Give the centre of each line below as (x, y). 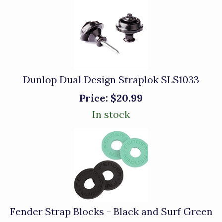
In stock (111, 114)
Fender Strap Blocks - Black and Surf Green (111, 211)
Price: (94, 98)
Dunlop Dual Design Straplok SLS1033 (111, 80)
